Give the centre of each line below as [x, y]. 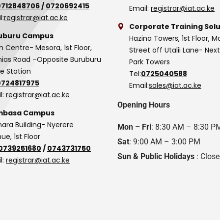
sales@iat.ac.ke [175, 85]
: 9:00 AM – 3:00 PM [165, 142]
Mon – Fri [134, 127]
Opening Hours [144, 105]
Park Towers [150, 62]
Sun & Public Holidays [156, 156]
